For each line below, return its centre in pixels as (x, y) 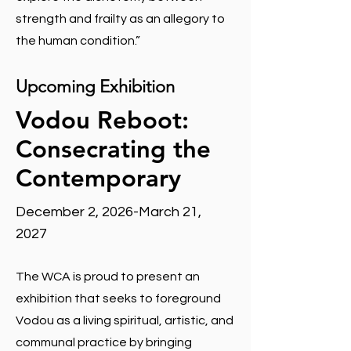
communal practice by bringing (104, 342)
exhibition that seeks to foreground (118, 299)
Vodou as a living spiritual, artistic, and (125, 320)
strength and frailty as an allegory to (120, 19)
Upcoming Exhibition (95, 87)
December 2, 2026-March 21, (109, 212)
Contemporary (98, 178)
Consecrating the (113, 149)
